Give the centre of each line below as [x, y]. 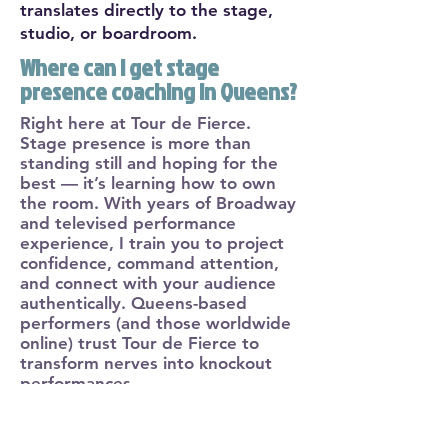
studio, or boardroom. [108, 32]
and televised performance [128, 222]
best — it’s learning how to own [148, 182]
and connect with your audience [148, 282]
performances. [78, 382]
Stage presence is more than [135, 142]
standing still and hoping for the [149, 162]
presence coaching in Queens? [158, 90]
